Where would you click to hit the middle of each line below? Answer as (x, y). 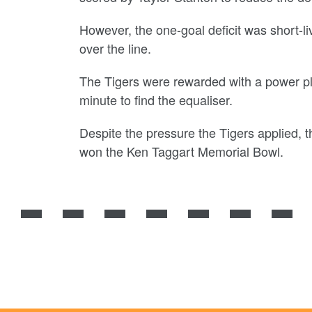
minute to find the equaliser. (158, 100)
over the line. (115, 48)
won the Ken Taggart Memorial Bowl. (181, 151)
